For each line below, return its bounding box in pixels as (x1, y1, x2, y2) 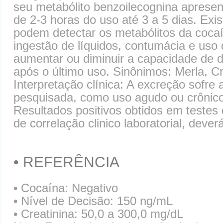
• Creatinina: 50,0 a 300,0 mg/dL (13, 207, 183, 221)
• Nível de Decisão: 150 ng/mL (13, 194, 173, 208)
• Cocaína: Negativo (13, 181, 118, 195)
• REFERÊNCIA (13, 154, 119, 170)
